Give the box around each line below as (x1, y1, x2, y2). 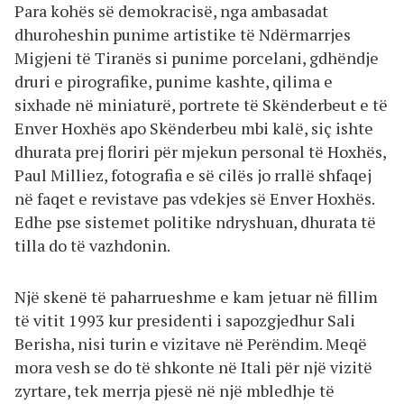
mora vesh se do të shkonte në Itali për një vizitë (14, 356, 372, 378)
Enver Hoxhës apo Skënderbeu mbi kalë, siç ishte (14, 116, 373, 139)
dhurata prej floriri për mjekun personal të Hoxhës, (14, 140, 386, 162)
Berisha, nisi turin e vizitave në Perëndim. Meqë (14, 333, 367, 354)
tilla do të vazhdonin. (14, 234, 170, 256)
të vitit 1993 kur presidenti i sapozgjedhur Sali (14, 309, 355, 331)
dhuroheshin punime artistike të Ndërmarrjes (14, 23, 351, 45)
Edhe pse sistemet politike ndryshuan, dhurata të (14, 210, 376, 233)
